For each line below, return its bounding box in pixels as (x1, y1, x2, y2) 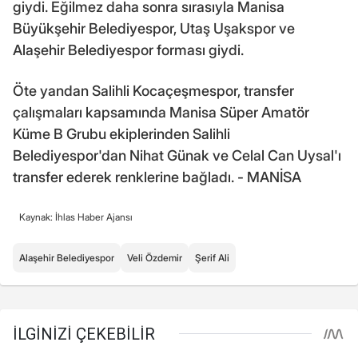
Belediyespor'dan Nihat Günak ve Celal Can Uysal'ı (13, 147, 341, 165)
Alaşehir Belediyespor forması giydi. (13, 42, 244, 59)
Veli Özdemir (127, 252, 182, 265)
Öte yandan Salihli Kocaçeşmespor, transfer (13, 82, 294, 100)
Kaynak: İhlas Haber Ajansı (19, 211, 133, 224)
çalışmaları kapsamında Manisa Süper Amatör (13, 104, 309, 121)
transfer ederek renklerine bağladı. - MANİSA (13, 169, 301, 186)
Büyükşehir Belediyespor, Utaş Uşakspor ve (13, 20, 295, 38)
